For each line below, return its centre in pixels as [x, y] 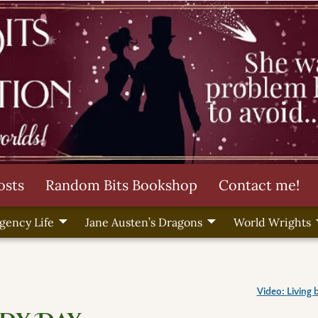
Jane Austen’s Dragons [143, 223]
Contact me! [259, 185]
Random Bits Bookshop [121, 185]
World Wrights [272, 223]
